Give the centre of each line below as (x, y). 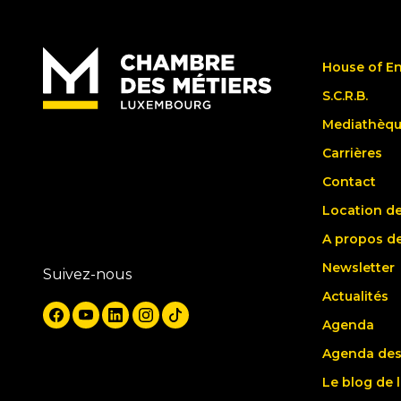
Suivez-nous (87, 275)
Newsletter (358, 268)
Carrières (352, 154)
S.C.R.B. (345, 96)
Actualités (355, 297)
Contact (349, 182)
